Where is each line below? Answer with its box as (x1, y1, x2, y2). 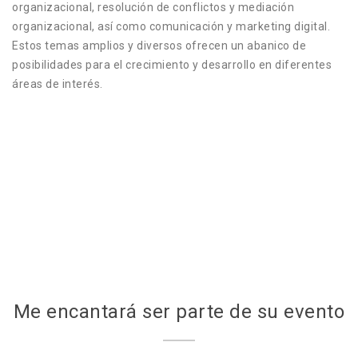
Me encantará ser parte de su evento (13, 300, 345, 324)
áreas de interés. (12, 78, 103, 91)
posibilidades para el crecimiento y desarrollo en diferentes (12, 58, 332, 72)
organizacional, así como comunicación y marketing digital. (12, 20, 330, 34)
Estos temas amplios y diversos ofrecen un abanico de (12, 39, 306, 53)
